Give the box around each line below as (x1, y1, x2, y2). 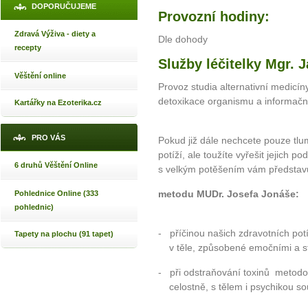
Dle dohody (158, 34, 208, 45)
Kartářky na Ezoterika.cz (14, 98, 102, 107)
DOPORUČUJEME (32, 2, 96, 10)
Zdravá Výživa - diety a (14, 30, 96, 38)
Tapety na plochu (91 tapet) (14, 230, 113, 238)
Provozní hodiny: (158, 9, 269, 25)
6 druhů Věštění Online (14, 161, 98, 169)
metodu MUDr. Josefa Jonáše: (158, 188, 302, 200)
